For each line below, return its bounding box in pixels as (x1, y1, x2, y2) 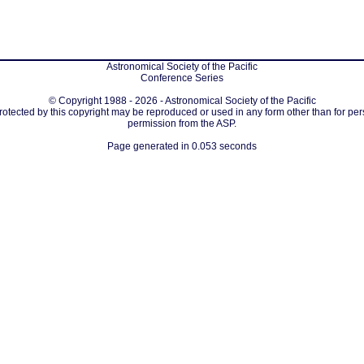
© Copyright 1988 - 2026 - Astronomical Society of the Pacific (48, 95, 316, 106)
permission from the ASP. (128, 118, 236, 129)
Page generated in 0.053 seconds (107, 141, 257, 152)
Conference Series (141, 72, 223, 84)
